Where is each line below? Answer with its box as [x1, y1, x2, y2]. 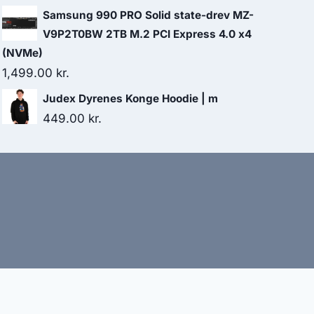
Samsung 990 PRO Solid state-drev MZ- [43, 8, 254, 22]
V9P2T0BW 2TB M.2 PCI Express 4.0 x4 [43, 27, 252, 41]
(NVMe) [2, 46, 43, 60]
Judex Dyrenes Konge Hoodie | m [43, 92, 218, 105]
